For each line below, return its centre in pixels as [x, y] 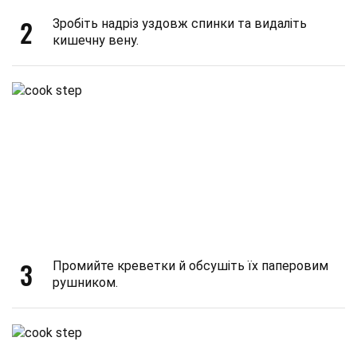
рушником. [85, 282]
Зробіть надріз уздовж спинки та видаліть [180, 24]
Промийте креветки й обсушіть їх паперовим [190, 266]
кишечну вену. [96, 40]
